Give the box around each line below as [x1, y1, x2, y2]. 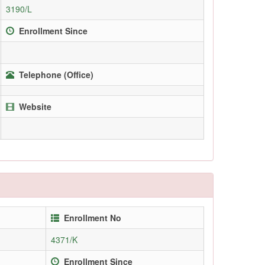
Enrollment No [64, 211, 121, 224]
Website [19, 100, 51, 112]
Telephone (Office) [19, 68, 93, 80]
